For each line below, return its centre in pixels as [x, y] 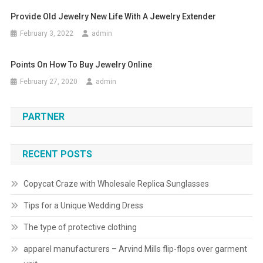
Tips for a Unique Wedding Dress [83, 206]
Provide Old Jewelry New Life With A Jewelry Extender [114, 17]
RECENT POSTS [57, 154]
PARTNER [43, 117]
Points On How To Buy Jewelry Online [82, 65]
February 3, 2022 [47, 34]
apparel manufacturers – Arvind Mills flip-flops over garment [135, 249]
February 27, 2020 [49, 82]
